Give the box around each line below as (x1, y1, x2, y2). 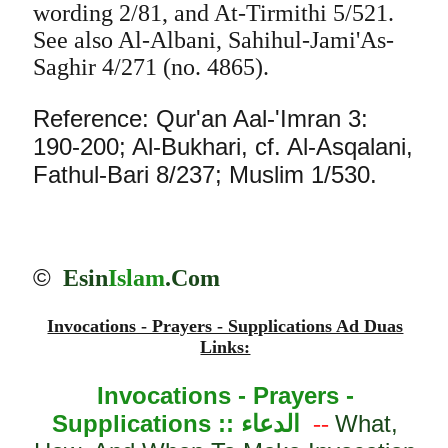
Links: (200, 337, 251, 357)
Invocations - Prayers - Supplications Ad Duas (47, 316, 404, 336)
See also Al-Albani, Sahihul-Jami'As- (32, 27, 394, 53)
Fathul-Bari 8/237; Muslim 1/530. (32, 161, 377, 188)
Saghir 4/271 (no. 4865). (32, 54, 269, 80)
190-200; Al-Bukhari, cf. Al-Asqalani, (32, 133, 413, 160)
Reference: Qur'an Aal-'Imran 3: (32, 105, 368, 132)
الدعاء (241, 410, 301, 437)
